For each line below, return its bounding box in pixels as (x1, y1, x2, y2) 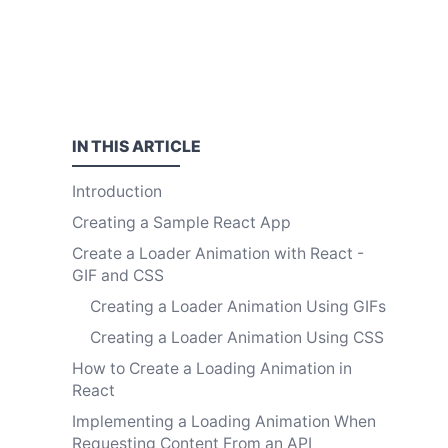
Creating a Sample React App (72, 212, 291, 232)
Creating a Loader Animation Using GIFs (90, 296, 386, 316)
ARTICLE (132, 137, 201, 157)
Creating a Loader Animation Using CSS (90, 327, 384, 347)
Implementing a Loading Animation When (72, 411, 376, 431)
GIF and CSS (72, 265, 164, 285)
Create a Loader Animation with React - (72, 243, 364, 263)
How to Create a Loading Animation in (72, 358, 352, 378)
